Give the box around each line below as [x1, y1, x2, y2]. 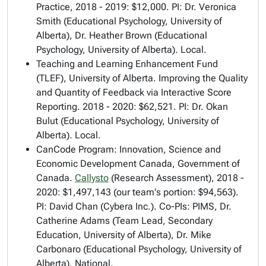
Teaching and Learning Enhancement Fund [36, 58, 218, 69]
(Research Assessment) [109, 172, 211, 183]
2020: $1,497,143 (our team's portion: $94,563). [36, 186, 239, 198]
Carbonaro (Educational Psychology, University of [36, 243, 242, 255]
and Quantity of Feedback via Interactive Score [36, 87, 232, 98]
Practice [36, 1, 70, 12]
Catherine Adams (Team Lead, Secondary [36, 215, 213, 226]
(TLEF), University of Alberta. [36, 72, 159, 84]
